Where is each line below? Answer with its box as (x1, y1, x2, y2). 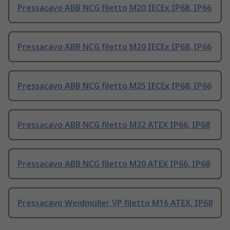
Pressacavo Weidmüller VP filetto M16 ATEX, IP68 (17, 197, 213, 209)
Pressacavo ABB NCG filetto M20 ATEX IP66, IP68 (17, 158, 210, 170)
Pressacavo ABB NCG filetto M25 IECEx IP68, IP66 (17, 80, 212, 92)
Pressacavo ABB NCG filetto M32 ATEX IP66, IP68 (17, 119, 210, 131)
